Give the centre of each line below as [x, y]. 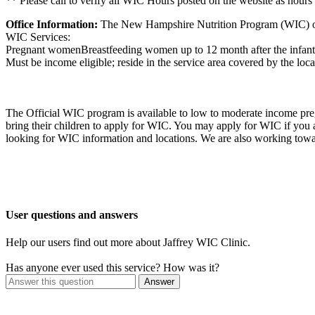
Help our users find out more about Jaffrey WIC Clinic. [128, 243]
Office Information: [52, 24]
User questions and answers [72, 214]
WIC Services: [38, 37]
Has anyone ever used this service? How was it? [112, 268]
